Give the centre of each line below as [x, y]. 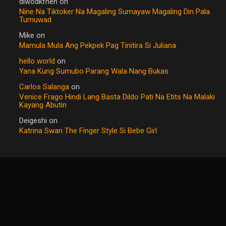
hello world [37, 61]
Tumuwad [35, 20]
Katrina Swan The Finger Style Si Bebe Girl [88, 131]
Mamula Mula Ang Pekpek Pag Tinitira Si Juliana [98, 46]
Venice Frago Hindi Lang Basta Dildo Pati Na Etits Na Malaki [117, 97]
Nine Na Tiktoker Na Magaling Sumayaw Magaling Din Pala [115, 12]
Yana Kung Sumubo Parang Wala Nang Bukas [94, 71]
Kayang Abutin [43, 105]
